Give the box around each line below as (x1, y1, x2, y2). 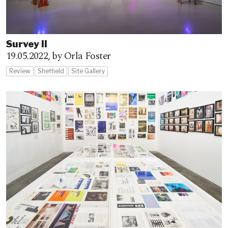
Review (9, 67, 31, 75)
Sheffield (38, 67, 64, 75)
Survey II (6, 38, 47, 50)
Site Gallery (71, 67, 105, 75)
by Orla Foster (52, 48, 111, 64)
